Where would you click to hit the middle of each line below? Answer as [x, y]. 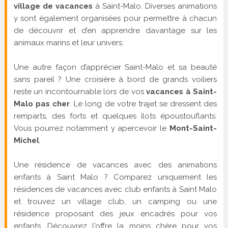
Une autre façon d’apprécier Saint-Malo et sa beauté [115, 67]
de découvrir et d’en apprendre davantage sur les [115, 30]
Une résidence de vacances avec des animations [115, 165]
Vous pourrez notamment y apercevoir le [92, 128]
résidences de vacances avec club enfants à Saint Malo [115, 189]
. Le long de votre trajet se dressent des [144, 104]
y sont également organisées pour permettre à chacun [115, 18]
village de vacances [53, 6]
